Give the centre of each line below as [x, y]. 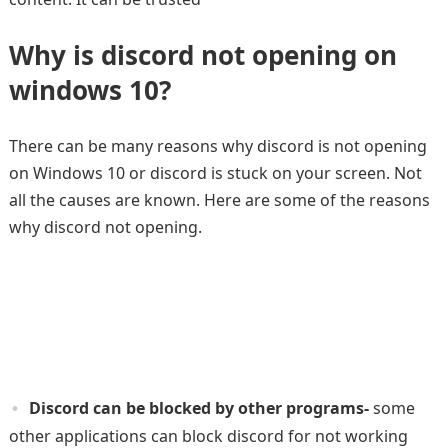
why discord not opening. [105, 227]
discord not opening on [248, 55]
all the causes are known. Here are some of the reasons [219, 200]
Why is [54, 55]
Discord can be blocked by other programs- [200, 408]
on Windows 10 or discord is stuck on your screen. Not [215, 173]
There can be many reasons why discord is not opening [217, 146]
